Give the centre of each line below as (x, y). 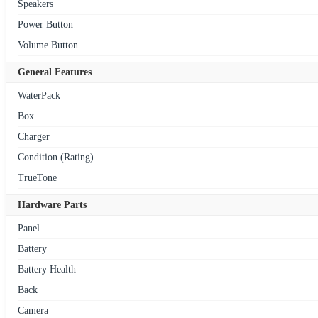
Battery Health (47, 270)
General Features (55, 72)
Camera (33, 311)
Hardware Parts (52, 205)
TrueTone (37, 178)
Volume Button (48, 45)
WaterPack (39, 96)
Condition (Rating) (56, 158)
